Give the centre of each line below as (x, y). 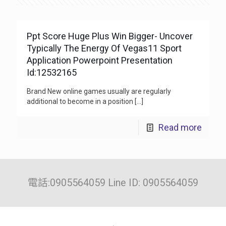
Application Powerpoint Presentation (100, 60)
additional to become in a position (81, 101)
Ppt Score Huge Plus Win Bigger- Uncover (110, 36)
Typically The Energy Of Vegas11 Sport (104, 48)
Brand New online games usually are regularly (99, 91)
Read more (180, 127)
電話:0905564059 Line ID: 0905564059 (113, 183)
